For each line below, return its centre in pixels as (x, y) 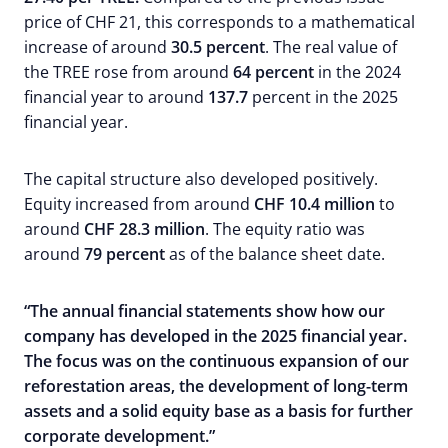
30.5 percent (218, 47)
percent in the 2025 (323, 97)
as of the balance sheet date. (275, 254)
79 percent (124, 254)
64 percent (271, 72)
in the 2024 (357, 72)
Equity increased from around (137, 204)
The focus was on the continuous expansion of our (216, 361)
